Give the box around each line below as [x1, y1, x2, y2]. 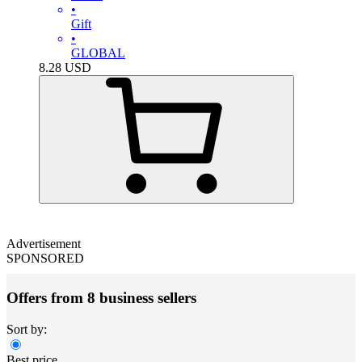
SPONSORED [6, 251, 84, 266]
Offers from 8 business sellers [6, 288, 196, 306]
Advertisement [6, 237, 81, 251]
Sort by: [6, 322, 47, 336]
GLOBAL [71, 46, 125, 61]
